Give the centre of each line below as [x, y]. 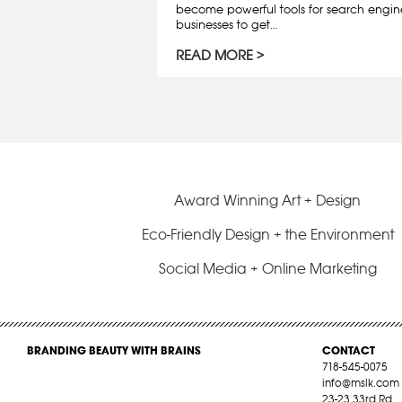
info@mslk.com [360, 382]
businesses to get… [227, 24]
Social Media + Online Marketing [267, 268]
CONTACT [348, 350]
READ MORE [214, 56]
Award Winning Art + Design [268, 200]
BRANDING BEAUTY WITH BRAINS [114, 350]
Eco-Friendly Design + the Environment [267, 234]
